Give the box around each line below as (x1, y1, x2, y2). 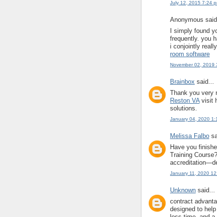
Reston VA (170, 96, 200, 104)
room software (170, 50, 210, 58)
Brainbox (170, 78, 195, 86)
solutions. (170, 104, 197, 112)
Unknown (170, 186, 196, 194)
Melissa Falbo (170, 132, 209, 140)
